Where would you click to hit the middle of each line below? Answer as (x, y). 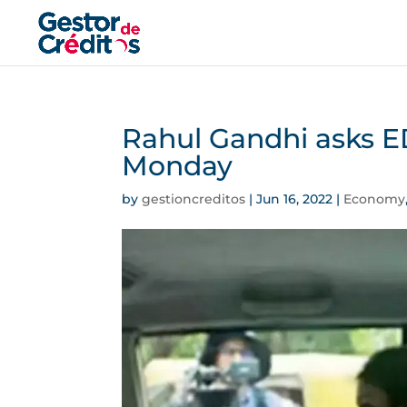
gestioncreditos (194, 199)
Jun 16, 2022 (295, 199)
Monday (178, 166)
